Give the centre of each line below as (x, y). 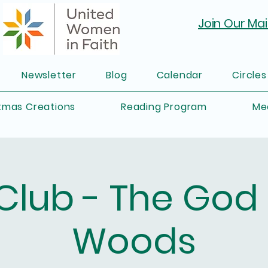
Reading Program (164, 107)
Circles (249, 75)
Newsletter (49, 75)
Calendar (179, 75)
